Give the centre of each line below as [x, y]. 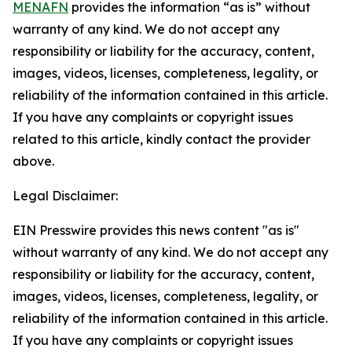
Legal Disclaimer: [65, 196]
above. [33, 161]
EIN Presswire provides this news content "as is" [156, 230]
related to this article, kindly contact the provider [161, 139]
